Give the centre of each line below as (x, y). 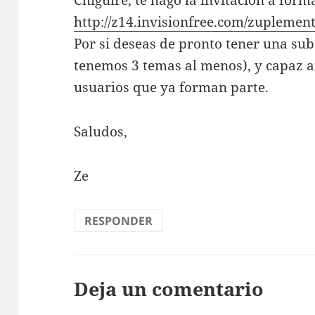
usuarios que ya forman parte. (172, 87)
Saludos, (101, 131)
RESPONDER (119, 220)
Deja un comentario (169, 288)
